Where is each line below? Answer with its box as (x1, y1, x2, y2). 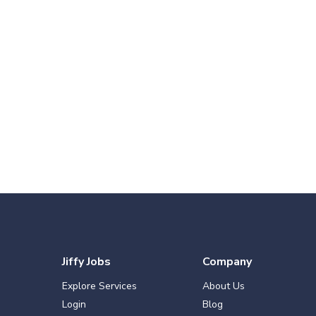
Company (202, 254, 252, 269)
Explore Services (62, 279, 137, 293)
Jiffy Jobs (62, 254, 111, 269)
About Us (202, 279, 245, 293)
